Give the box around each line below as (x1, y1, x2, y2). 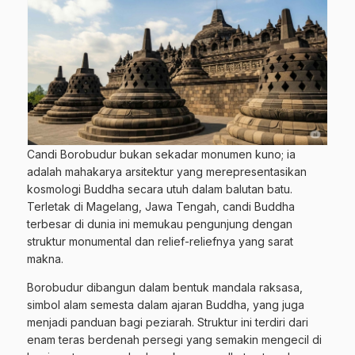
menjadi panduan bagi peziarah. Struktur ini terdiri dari (27, 315, 308, 330)
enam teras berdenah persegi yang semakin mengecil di (27, 333, 322, 347)
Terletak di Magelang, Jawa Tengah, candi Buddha (27, 200, 295, 214)
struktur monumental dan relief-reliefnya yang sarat (27, 235, 293, 249)
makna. (27, 252, 63, 266)
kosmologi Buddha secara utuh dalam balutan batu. (27, 182, 292, 197)
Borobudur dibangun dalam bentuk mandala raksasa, (27, 281, 303, 295)
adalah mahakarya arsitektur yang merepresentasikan (27, 165, 307, 179)
